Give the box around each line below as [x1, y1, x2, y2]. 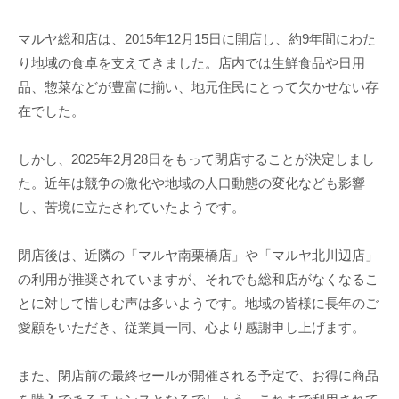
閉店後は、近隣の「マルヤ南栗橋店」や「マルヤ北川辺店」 [18, 247, 379, 263]
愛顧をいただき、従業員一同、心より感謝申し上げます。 [18, 319, 365, 335]
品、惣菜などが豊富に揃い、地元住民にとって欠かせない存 [18, 78, 379, 94]
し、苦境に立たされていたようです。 [18, 199, 245, 215]
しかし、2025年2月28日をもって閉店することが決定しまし [18, 151, 375, 167]
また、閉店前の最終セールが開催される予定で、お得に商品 [18, 367, 379, 383]
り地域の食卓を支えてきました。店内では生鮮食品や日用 [18, 54, 365, 70]
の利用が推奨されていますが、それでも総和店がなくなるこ [18, 271, 379, 287]
